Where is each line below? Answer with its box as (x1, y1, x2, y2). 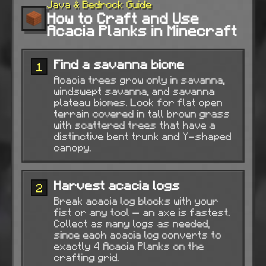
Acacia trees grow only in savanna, (53, 73, 224, 86)
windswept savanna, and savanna (53, 84, 214, 97)
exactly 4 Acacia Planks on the (53, 239, 204, 252)
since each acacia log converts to (53, 228, 221, 241)
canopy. (53, 141, 91, 154)
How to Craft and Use (46, 9, 198, 27)
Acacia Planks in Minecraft (46, 21, 236, 39)
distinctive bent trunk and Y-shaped (53, 129, 231, 142)
